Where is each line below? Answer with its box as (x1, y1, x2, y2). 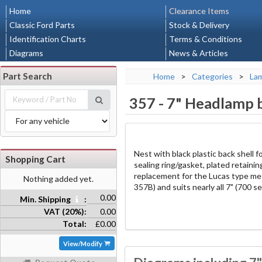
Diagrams (9, 48, 43, 58)
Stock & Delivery (168, 20, 229, 30)
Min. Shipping (19, 194, 73, 204)
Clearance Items (168, 6, 229, 16)
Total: (62, 218, 87, 229)
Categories (192, 71, 233, 81)
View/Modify (63, 239, 104, 247)
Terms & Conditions (168, 34, 242, 44)
